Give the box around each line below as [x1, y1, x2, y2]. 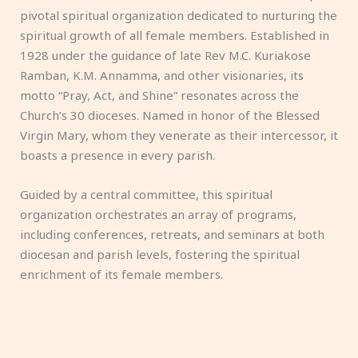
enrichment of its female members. [20, 266, 223, 282]
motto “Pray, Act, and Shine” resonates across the [20, 87, 299, 103]
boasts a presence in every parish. [20, 147, 215, 163]
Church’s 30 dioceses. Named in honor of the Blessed [20, 107, 320, 123]
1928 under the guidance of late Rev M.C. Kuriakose [20, 47, 311, 63]
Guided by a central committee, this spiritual [20, 186, 272, 202]
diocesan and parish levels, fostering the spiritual [20, 246, 300, 262]
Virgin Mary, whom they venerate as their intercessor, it [20, 127, 338, 143]
